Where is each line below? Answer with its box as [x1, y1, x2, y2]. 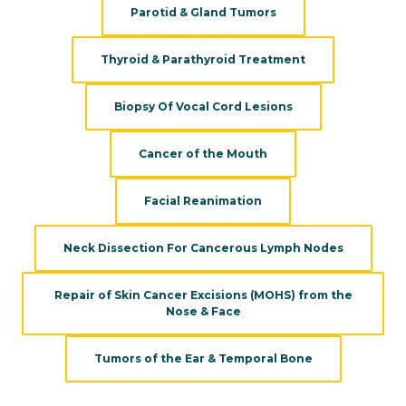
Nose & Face [165, 304, 241, 318]
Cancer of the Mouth [139, 146, 267, 160]
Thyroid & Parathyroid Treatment [101, 52, 305, 66]
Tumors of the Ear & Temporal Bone [93, 351, 313, 365]
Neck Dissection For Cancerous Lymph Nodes [63, 240, 343, 255]
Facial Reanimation [144, 193, 262, 208]
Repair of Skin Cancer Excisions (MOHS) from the [53, 287, 353, 302]
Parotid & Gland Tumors [130, 5, 276, 19]
